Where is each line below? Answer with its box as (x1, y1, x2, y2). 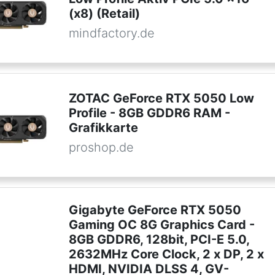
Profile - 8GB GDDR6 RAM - (68, 106, 230, 121)
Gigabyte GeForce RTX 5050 (68, 203, 241, 218)
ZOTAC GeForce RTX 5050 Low (68, 91, 254, 106)
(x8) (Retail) (68, 6, 140, 21)
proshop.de (68, 140, 134, 155)
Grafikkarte (68, 120, 138, 136)
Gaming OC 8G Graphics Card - (68, 217, 255, 233)
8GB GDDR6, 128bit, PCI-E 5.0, (68, 232, 249, 247)
